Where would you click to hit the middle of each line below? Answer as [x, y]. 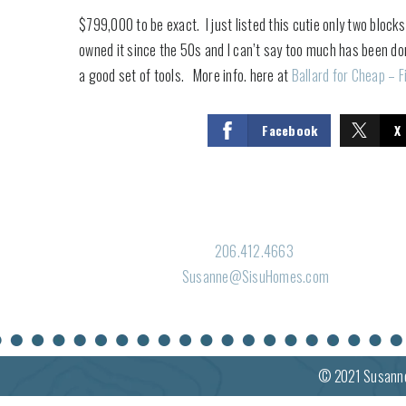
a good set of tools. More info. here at [185, 75]
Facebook [290, 130]
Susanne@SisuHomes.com [256, 276]
